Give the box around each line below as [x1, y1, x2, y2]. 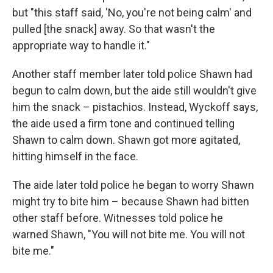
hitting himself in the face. [12, 150, 138, 163]
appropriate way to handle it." [12, 39, 150, 52]
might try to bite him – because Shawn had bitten [12, 195, 249, 208]
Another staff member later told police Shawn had [12, 68, 252, 80]
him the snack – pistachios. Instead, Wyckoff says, [12, 101, 258, 113]
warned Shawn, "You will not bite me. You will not [12, 228, 245, 241]
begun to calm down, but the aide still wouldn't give [12, 84, 257, 97]
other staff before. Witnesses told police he [12, 211, 223, 224]
